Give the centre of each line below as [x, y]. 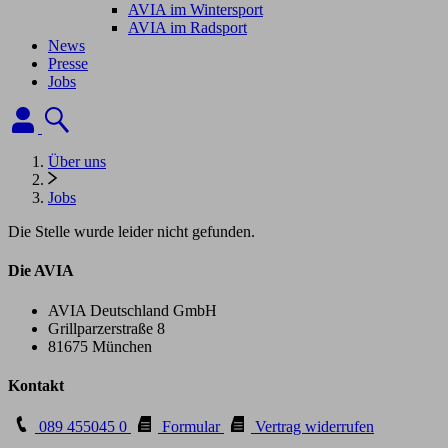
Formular [191, 427]
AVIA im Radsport [187, 27]
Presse [68, 63]
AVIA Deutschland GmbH [132, 310]
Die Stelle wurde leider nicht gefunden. [131, 231]
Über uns [77, 161]
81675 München [100, 346]
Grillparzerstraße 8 [106, 328]
